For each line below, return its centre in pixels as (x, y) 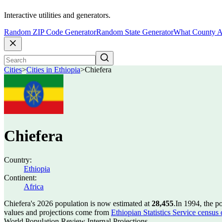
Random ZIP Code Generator (50, 32)
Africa (34, 187)
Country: (18, 160)
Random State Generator (135, 32)
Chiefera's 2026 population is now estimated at (78, 203)
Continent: (20, 178)
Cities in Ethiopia (53, 70)
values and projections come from (57, 212)
